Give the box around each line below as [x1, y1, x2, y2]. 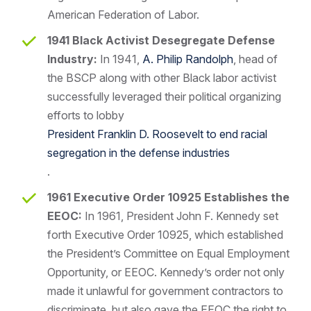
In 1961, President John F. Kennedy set [82, 208, 278, 223]
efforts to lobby [47, 108, 124, 122]
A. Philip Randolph [142, 51, 233, 66]
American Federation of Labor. [47, 7, 199, 22]
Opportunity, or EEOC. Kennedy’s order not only [47, 264, 285, 279]
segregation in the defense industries [47, 145, 230, 160]
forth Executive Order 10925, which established [47, 227, 283, 242]
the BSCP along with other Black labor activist [47, 70, 276, 85]
